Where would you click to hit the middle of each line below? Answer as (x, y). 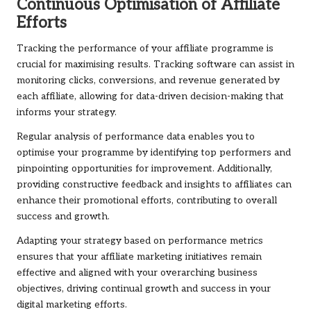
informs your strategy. (67, 113)
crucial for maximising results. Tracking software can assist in (155, 65)
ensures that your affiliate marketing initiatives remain (139, 257)
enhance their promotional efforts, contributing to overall (147, 201)
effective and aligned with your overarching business (137, 273)
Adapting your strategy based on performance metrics (140, 241)
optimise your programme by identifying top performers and (154, 153)
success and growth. (63, 217)
